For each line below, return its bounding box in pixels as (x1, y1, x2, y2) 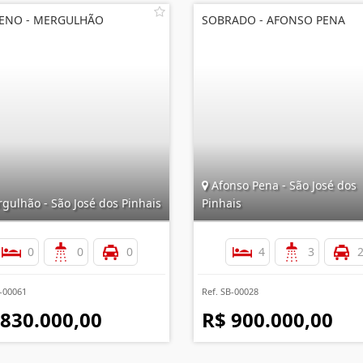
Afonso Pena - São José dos (208, 177, 357, 193)
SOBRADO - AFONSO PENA (202, 12, 345, 28)
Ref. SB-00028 (202, 285, 258, 297)
